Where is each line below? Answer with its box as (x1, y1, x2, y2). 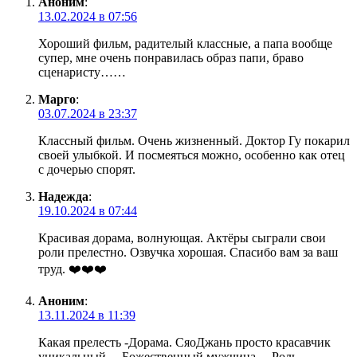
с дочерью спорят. (38, 163, 135, 176)
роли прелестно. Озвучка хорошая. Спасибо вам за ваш (38, 245, 338, 259)
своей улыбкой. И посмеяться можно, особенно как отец (38, 148, 345, 162)
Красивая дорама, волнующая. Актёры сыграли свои (38, 231, 326, 245)
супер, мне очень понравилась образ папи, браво (38, 51, 304, 65)
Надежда (38, 190, 88, 203)
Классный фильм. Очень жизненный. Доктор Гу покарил (38, 134, 350, 147)
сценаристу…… (38, 65, 126, 79)
